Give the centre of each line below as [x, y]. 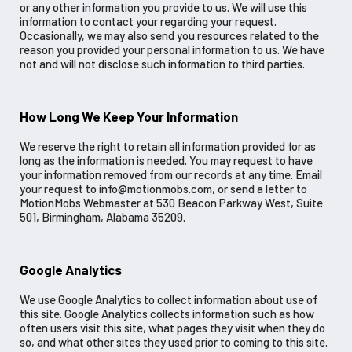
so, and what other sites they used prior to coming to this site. [174, 342]
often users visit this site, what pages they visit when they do [172, 328]
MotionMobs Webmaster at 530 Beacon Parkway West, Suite [171, 203]
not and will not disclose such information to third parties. [162, 64]
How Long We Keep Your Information [129, 117]
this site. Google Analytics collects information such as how [167, 314]
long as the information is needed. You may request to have [166, 161]
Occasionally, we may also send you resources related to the [169, 36]
